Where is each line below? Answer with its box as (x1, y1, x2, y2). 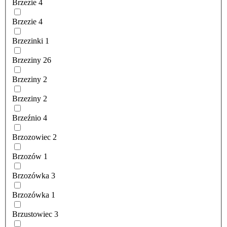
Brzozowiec (12, 133, 51, 142)
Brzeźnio (12, 113, 41, 123)
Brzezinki (12, 36, 43, 46)
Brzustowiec (12, 210, 52, 219)
